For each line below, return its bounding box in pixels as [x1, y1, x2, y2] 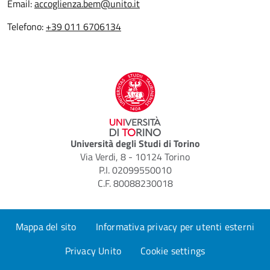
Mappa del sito [15, 219, 77, 234]
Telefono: [7, 19, 46, 34]
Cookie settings [140, 243, 206, 258]
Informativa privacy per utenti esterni [95, 219, 255, 234]
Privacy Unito [64, 243, 122, 258]
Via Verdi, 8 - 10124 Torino [80, 149, 190, 164]
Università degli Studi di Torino [70, 136, 200, 151]
